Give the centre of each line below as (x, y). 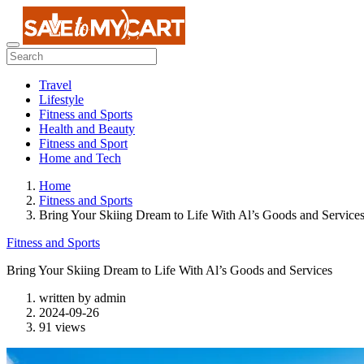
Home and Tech (80, 158)
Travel (55, 85)
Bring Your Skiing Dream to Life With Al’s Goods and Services (169, 270)
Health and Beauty (87, 129)
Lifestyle (61, 100)
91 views (62, 327)
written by (67, 298)
